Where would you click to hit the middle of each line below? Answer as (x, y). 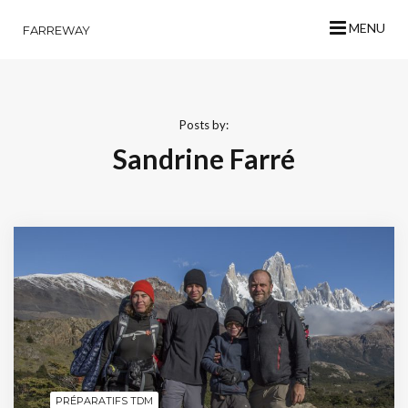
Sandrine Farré (204, 158)
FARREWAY (56, 30)
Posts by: (204, 125)
